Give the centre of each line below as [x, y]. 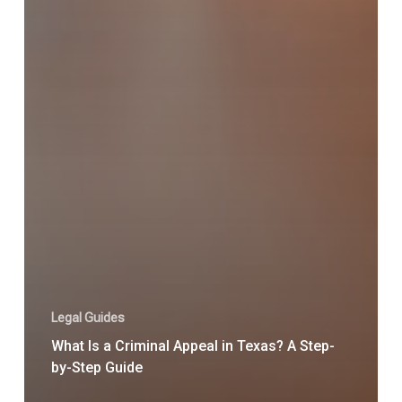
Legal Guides [87, 317]
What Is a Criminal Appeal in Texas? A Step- [192, 345]
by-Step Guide [96, 367]
